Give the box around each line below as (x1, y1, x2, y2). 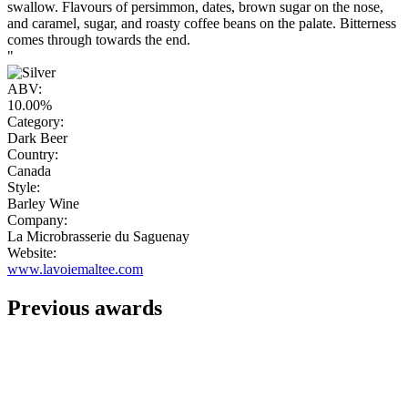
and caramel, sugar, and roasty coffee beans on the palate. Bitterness (7, 15, 396, 32)
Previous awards (7, 296, 162, 321)
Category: (7, 114, 64, 130)
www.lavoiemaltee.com (7, 261, 143, 278)
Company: (7, 212, 67, 229)
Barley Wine (7, 196, 79, 212)
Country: (7, 147, 58, 163)
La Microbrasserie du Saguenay (7, 229, 189, 245)
